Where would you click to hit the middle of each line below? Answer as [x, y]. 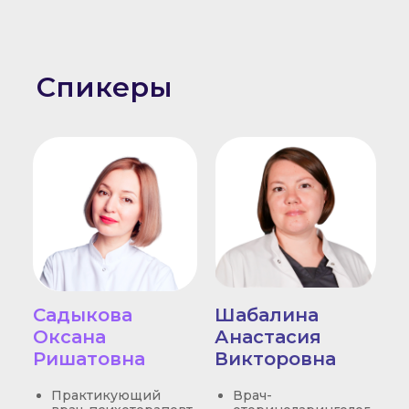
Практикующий [105, 395]
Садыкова [82, 315]
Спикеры [104, 87]
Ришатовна [89, 359]
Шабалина [266, 315]
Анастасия [267, 337]
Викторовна [275, 359]
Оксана [69, 337]
